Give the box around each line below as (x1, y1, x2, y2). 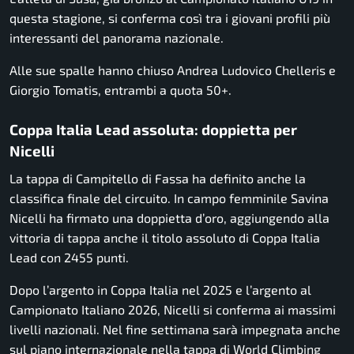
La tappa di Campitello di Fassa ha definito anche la (9, 171, 306, 186)
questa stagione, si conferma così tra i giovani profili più (9, 9, 330, 25)
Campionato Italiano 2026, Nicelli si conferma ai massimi (9, 302, 336, 318)
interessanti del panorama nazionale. (9, 29, 224, 45)
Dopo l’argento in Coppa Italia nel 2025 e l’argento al (9, 282, 311, 298)
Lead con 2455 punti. (9, 250, 129, 265)
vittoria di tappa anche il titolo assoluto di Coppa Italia (9, 230, 320, 246)
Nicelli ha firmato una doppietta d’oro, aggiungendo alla (9, 210, 330, 226)
